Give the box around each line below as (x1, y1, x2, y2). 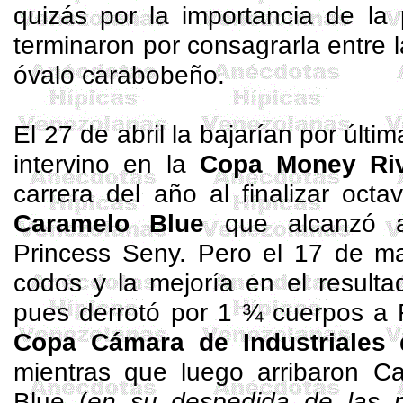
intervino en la (13, 149, 200, 178)
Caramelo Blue (13, 209, 205, 237)
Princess (13, 238, 112, 267)
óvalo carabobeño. (13, 60, 226, 89)
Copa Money (199, 149, 371, 178)
